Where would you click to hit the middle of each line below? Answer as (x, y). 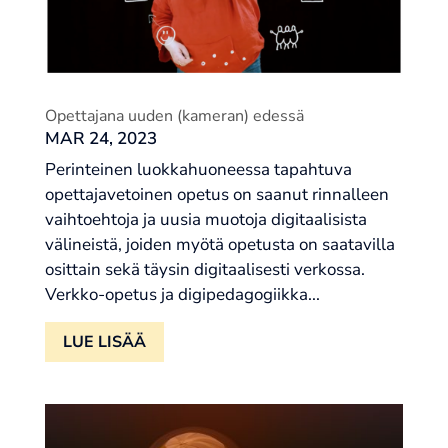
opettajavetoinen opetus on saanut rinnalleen (216, 194)
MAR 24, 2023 (100, 138)
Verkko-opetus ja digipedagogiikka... (182, 294)
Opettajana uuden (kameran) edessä (174, 116)
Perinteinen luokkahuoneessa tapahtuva (198, 169)
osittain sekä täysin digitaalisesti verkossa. (204, 269)
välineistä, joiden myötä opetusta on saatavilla (219, 244)
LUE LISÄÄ (104, 342)
